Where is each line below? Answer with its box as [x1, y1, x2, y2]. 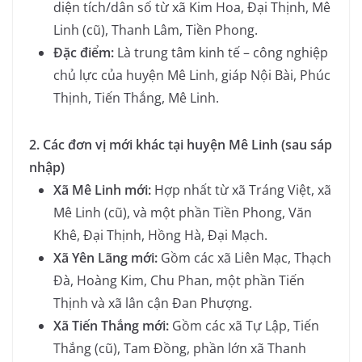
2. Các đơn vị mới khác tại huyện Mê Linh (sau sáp [29, 136, 332, 154]
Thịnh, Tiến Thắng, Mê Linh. [53, 89, 219, 107]
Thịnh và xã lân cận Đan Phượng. [53, 294, 252, 313]
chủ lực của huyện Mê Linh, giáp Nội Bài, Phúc [53, 66, 330, 85]
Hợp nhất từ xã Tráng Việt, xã [151, 181, 331, 200]
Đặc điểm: [53, 44, 114, 62]
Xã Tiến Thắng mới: [53, 317, 169, 335]
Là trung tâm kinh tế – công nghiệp [114, 44, 328, 62]
